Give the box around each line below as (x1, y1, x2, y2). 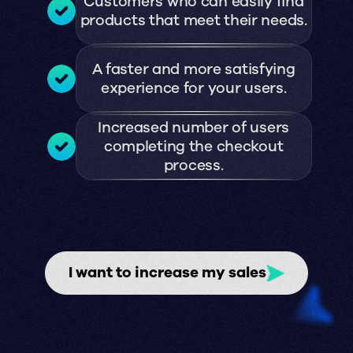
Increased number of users (98, 117, 290, 139)
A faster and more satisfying (91, 59, 295, 80)
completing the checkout (103, 136, 284, 158)
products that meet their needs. (80, 10, 307, 32)
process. (163, 155, 224, 176)
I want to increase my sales (69, 262, 267, 284)
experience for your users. (100, 78, 287, 99)
